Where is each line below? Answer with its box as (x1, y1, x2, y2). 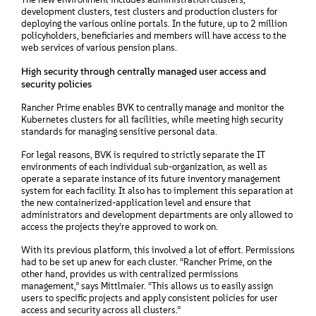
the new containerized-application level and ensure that (21, 197, 251, 208)
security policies (21, 77, 92, 90)
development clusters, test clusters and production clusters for (21, 6, 278, 17)
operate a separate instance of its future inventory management (21, 173, 281, 184)
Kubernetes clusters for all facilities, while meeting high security (21, 114, 283, 125)
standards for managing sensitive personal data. (21, 126, 217, 137)
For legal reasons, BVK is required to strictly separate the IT (21, 149, 265, 160)
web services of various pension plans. (21, 42, 177, 53)
